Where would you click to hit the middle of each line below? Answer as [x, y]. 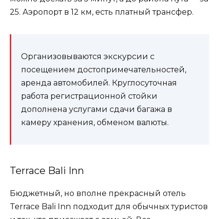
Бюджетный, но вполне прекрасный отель [98, 193]
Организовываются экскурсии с [88, 56]
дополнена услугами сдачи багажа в [97, 109]
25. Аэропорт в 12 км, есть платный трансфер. [102, 12]
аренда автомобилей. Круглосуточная [99, 83]
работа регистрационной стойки [89, 96]
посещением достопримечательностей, [104, 69]
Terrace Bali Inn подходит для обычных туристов [109, 206]
